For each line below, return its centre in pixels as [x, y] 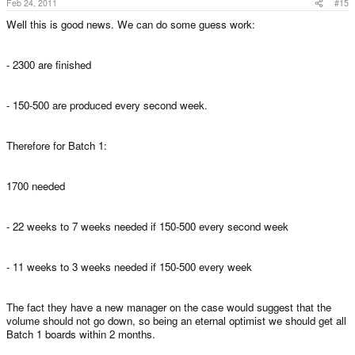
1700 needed [36, 185]
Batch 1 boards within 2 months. [81, 334]
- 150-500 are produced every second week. [107, 105]
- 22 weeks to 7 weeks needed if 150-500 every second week [147, 226]
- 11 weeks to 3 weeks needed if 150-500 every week [129, 266]
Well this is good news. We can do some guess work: [131, 24]
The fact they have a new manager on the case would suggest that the [169, 307]
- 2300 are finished [49, 64]
